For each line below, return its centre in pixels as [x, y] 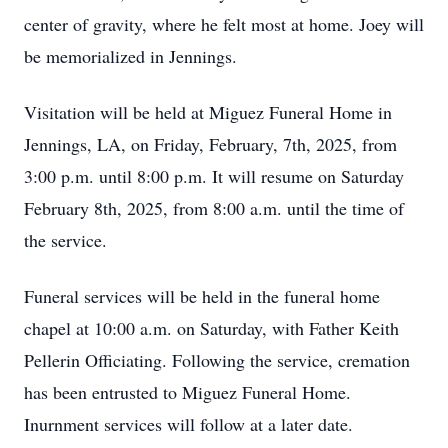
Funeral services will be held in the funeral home [202, 296]
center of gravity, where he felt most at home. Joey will [224, 24]
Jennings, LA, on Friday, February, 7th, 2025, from [210, 144]
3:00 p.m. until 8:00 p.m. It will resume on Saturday [214, 176]
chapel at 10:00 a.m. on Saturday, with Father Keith [211, 328]
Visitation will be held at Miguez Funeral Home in [208, 112]
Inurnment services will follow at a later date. [188, 424]
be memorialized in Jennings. [130, 56]
